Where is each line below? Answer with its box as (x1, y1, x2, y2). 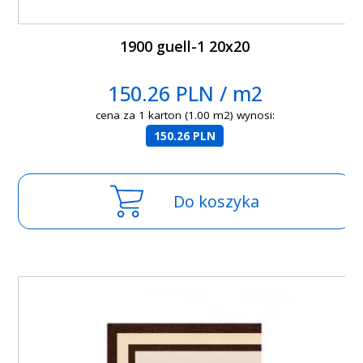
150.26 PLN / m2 (107, 79, 263, 108)
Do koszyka (173, 190, 260, 213)
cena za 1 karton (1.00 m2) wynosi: (95, 108, 275, 123)
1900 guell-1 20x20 (120, 36, 250, 57)
